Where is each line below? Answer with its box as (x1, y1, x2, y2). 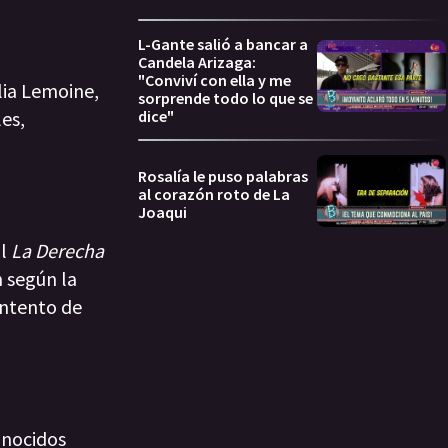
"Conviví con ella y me (138, 69, 291, 90)
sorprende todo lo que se (138, 87, 313, 108)
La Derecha (11, 238, 104, 264)
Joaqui (138, 202, 187, 223)
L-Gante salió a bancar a (138, 33, 308, 54)
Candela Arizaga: (138, 51, 256, 72)
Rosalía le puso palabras (138, 166, 308, 187)
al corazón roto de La (138, 184, 290, 205)
